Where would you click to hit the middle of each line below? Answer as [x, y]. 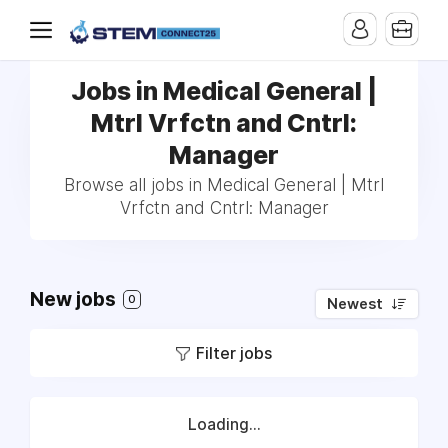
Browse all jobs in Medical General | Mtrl [224, 185]
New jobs [75, 299]
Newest [355, 304]
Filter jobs [234, 353]
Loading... [224, 424]
